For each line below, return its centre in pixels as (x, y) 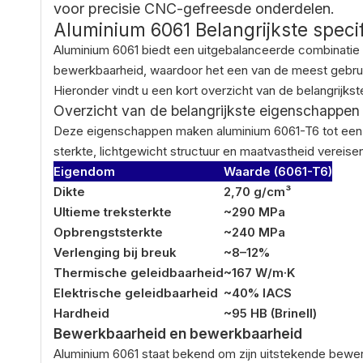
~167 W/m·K (259, 272)
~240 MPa (254, 232)
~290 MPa (254, 211)
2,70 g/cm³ (257, 191)
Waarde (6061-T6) (278, 171)
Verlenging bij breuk (115, 252)
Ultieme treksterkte (113, 211)
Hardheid (81, 313)
